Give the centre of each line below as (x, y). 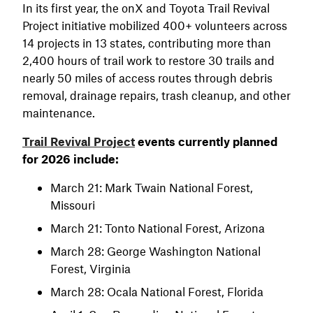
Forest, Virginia (90, 268)
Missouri (73, 205)
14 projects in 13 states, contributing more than (147, 43)
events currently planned (206, 141)
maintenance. (59, 112)
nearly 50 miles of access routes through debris (147, 78)
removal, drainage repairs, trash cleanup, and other (156, 95)
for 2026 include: (71, 159)
